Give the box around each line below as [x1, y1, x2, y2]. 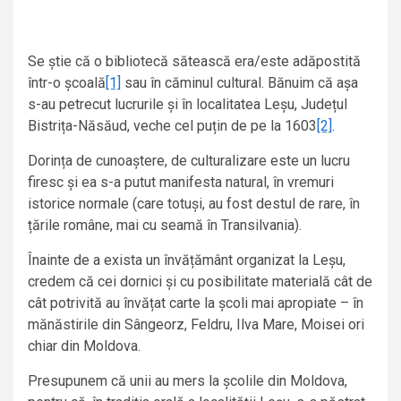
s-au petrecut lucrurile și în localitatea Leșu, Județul [28, 96, 347, 114]
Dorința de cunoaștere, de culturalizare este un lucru [28, 152, 350, 170]
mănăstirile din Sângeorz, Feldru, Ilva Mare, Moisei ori [28, 316, 364, 334]
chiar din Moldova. [28, 337, 141, 355]
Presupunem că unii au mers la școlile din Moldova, [28, 372, 347, 390]
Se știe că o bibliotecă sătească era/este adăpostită [28, 53, 361, 71]
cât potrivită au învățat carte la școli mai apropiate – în [28, 294, 363, 312]
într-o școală [28, 74, 106, 92]
